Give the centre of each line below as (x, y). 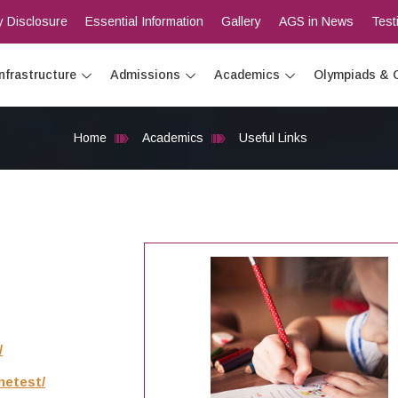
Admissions (145, 75)
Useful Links (273, 138)
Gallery (241, 21)
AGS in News (316, 21)
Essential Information (144, 21)
